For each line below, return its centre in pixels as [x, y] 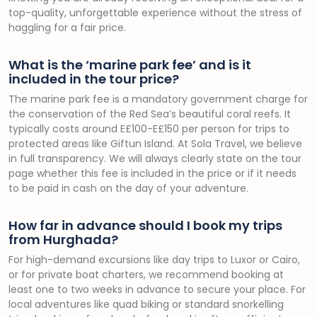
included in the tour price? [94, 79]
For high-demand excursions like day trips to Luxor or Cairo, [154, 260]
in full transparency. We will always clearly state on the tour [155, 158]
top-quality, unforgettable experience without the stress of [155, 13]
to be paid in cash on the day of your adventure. [128, 188]
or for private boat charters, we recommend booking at [146, 275]
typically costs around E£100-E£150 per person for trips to [149, 129]
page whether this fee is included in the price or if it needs [152, 173]
